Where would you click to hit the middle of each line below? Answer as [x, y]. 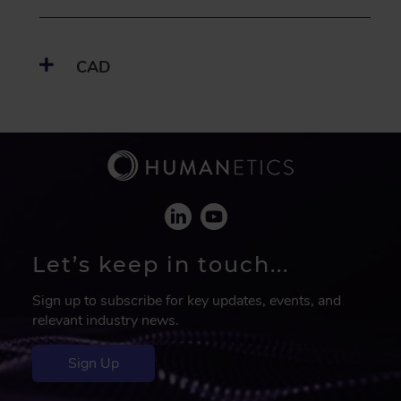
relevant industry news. [106, 320]
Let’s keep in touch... [161, 264]
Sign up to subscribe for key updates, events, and [187, 301]
